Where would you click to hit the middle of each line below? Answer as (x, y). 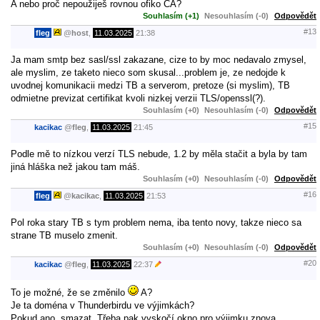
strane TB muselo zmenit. (64, 235)
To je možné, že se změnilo (69, 292)
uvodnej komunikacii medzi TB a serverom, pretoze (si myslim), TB (150, 85)
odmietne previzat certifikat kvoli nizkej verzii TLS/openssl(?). (138, 98)
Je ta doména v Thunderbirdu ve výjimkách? (102, 305)
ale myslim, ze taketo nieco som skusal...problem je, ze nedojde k (148, 72)
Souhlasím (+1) (171, 15)
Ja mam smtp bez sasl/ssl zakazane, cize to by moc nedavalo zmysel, (159, 59)
